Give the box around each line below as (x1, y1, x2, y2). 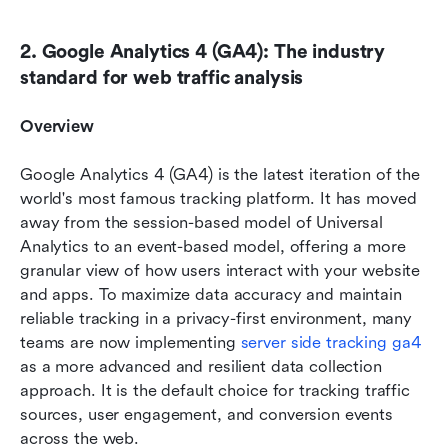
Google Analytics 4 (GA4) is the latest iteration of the (20, 165, 420, 185)
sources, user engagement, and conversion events (20, 405, 393, 425)
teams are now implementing (20, 333, 241, 353)
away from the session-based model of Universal (20, 213, 384, 233)
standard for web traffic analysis (20, 67, 304, 90)
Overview (20, 117, 94, 137)
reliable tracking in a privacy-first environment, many (20, 309, 413, 329)
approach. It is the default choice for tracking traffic (20, 381, 410, 401)
